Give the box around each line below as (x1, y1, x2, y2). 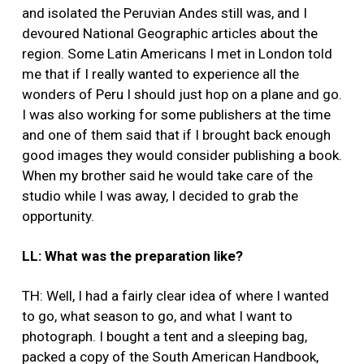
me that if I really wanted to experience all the (22, 66, 299, 83)
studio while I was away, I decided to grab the (22, 188, 298, 205)
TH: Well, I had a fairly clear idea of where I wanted (22, 288, 329, 305)
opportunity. (22, 208, 94, 225)
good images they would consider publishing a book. (22, 147, 342, 164)
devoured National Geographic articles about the (22, 25, 318, 42)
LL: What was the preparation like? (22, 248, 243, 265)
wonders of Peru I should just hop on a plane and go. (22, 86, 342, 103)
